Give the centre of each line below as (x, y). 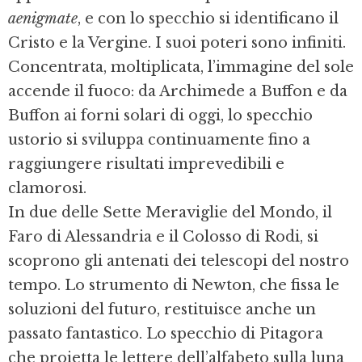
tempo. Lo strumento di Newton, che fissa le (174, 286)
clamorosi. (47, 189)
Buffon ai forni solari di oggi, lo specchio (160, 116)
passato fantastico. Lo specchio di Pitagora (166, 334)
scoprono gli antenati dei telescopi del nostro (179, 261)
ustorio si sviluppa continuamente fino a (159, 140)
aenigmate (43, 19)
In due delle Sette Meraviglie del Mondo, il (170, 213)
